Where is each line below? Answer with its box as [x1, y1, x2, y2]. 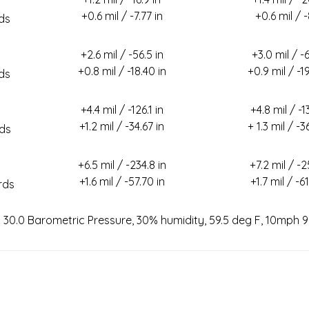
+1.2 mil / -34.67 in [79, 119, 164, 133]
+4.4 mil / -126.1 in [80, 102, 163, 117]
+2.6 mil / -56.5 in [80, 47, 163, 61]
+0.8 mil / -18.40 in [77, 63, 166, 78]
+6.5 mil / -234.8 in [77, 157, 166, 172]
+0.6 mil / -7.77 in [81, 8, 163, 23]
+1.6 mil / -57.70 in [79, 174, 165, 188]
